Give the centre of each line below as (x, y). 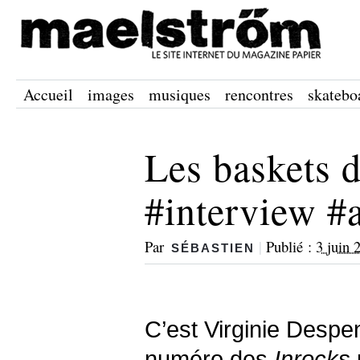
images (111, 94)
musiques (180, 94)
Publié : (291, 246)
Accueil (48, 94)
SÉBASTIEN (213, 248)
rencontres (259, 94)
